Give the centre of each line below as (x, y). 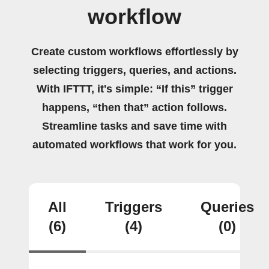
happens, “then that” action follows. (134, 107)
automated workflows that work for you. (134, 145)
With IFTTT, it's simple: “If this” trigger (134, 89)
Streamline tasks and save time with (134, 126)
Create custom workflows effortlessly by (134, 52)
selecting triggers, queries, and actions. (134, 70)
